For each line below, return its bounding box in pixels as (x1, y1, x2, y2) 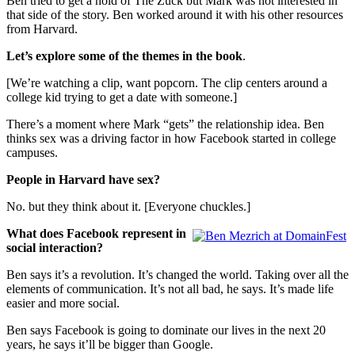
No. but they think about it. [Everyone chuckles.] (6, 199, 250, 213)
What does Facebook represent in (6, 226, 186, 240)
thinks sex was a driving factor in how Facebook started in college (6, 131, 336, 145)
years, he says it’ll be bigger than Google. (6, 337, 213, 351)
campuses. (6, 145, 58, 159)
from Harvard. (6, 21, 78, 36)
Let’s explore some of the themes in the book (6, 48, 242, 63)
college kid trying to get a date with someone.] (6, 90, 237, 104)
